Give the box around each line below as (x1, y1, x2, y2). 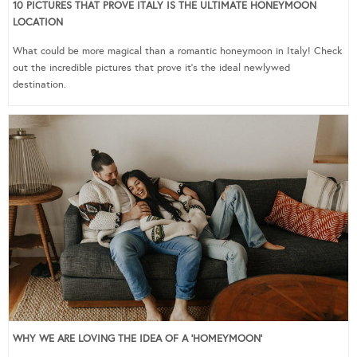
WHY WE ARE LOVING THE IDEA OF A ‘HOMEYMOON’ (13, 331, 262, 345)
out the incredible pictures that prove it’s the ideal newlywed (13, 61, 290, 75)
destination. (13, 78, 66, 92)
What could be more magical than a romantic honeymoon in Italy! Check (13, 45, 342, 58)
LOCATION (13, 16, 63, 29)
